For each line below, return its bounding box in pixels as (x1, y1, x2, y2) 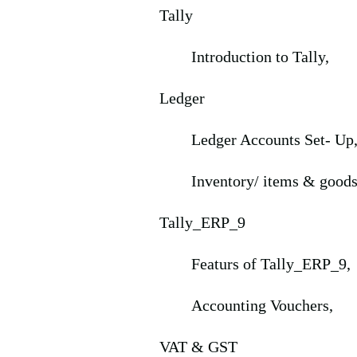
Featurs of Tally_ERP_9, (191, 255, 351, 273)
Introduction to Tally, (191, 48, 333, 65)
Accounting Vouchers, (191, 296, 333, 314)
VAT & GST (159, 338, 237, 355)
